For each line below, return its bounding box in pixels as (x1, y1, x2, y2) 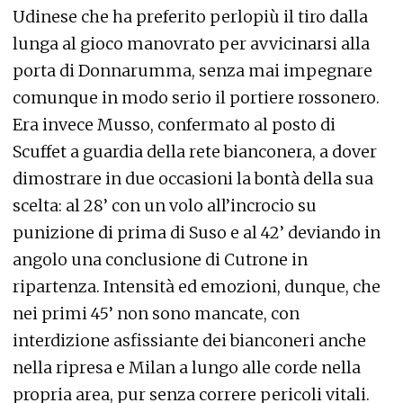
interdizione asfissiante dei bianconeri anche (13, 330, 366, 351)
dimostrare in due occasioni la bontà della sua (13, 168, 373, 189)
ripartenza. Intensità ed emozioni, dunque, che (13, 276, 381, 297)
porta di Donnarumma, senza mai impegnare (13, 60, 372, 81)
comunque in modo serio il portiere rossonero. (13, 87, 380, 108)
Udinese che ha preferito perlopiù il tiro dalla (13, 6, 368, 27)
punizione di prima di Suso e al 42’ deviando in (13, 222, 381, 243)
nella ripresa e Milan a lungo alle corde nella (13, 357, 361, 378)
